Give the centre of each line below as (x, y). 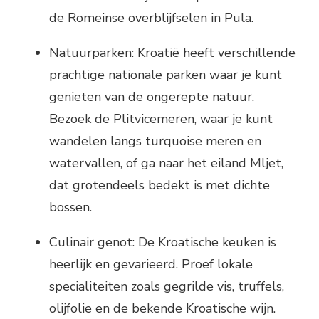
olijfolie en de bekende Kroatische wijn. (162, 308)
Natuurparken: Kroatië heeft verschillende (172, 52)
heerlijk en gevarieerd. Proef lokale (151, 264)
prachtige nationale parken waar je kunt (166, 74)
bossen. (70, 207)
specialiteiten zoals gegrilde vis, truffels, (167, 286)
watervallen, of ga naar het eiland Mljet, (166, 163)
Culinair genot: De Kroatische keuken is (163, 242)
